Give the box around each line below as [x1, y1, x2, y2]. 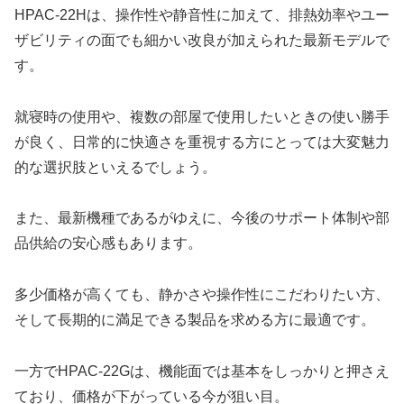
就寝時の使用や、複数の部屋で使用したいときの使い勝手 [14, 108, 390, 124]
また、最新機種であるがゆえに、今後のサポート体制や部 [14, 210, 390, 226]
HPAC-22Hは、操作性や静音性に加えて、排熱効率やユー [14, 6, 390, 23]
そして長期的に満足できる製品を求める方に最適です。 [14, 312, 375, 328]
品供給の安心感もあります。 [14, 235, 202, 252]
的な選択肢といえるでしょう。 [14, 159, 216, 175]
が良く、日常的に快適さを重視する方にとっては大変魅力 [14, 133, 390, 150]
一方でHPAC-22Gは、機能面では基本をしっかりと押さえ [14, 363, 390, 379]
